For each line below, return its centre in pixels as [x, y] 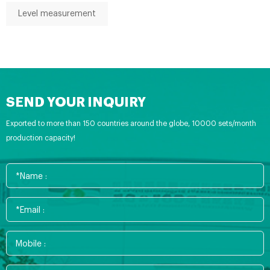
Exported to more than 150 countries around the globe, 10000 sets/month [131, 124]
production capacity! [41, 138]
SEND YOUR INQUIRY [76, 102]
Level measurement [57, 14]
